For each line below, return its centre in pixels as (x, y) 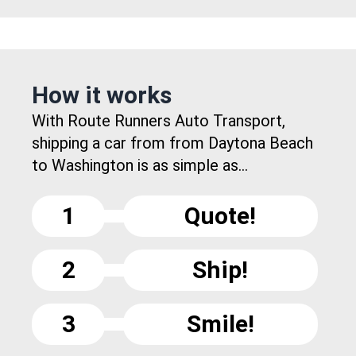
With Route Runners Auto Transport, (159, 121)
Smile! (220, 324)
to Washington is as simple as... (140, 166)
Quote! (221, 216)
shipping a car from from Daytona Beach (172, 143)
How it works (102, 95)
